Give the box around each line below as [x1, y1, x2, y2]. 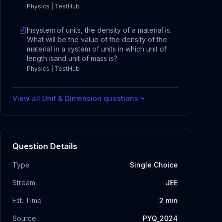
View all [12, 94, 42, 103]
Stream [12, 178, 35, 187]
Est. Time [12, 196, 42, 205]
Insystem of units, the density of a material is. [27, 26, 171, 34]
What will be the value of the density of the [27, 35, 167, 44]
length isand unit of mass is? [27, 54, 117, 62]
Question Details [12, 141, 77, 151]
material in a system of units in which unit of [27, 45, 166, 53]
